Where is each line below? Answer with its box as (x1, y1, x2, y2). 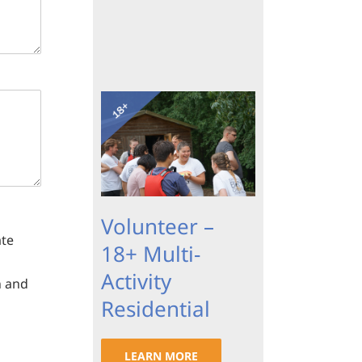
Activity (100, 267, 171, 297)
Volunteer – (100, 212, 214, 242)
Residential (100, 294, 210, 324)
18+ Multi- (100, 239, 200, 269)
